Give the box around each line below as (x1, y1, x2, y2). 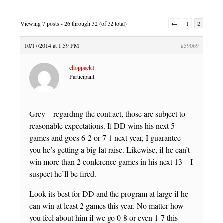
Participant (69, 72, 94, 81)
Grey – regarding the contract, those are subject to (29, 109, 185, 119)
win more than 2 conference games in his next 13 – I (29, 156, 193, 167)
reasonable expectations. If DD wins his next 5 (29, 120, 175, 131)
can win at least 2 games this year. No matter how (29, 200, 184, 211)
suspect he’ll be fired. (29, 168, 96, 179)
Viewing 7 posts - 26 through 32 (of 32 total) (20, 19, 127, 28)
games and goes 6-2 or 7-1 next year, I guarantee (29, 132, 181, 143)
